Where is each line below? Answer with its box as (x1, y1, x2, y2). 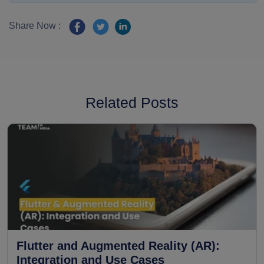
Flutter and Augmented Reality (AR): (16, 239, 220, 253)
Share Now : (9, 21, 61, 31)
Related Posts (85, 94, 179, 111)
